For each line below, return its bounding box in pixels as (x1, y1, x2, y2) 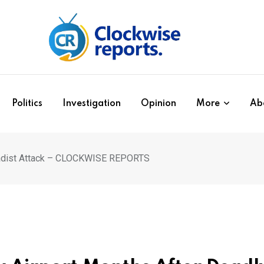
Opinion (141, 99, 176, 108)
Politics (12, 99, 42, 108)
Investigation (62, 99, 121, 108)
